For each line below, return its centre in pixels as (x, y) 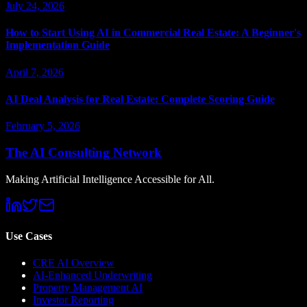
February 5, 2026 (43, 126)
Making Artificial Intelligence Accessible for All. (110, 179)
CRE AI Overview (74, 263)
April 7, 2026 (35, 72)
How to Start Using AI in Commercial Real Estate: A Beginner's (153, 33)
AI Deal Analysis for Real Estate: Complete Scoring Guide (140, 99)
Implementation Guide (58, 45)
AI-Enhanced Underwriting (93, 275)
